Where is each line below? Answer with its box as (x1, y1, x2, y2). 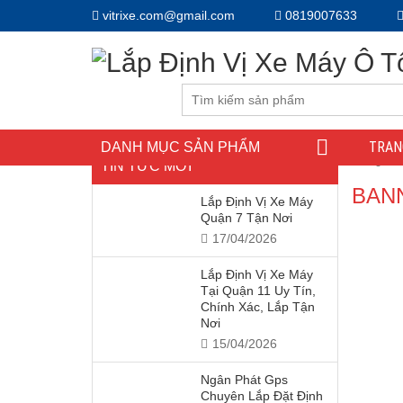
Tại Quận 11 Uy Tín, (201, 283, 316, 298)
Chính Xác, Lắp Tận (201, 300, 315, 314)
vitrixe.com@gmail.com (99, 8, 235, 22)
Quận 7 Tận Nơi (201, 210, 292, 225)
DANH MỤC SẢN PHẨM (101, 139, 260, 155)
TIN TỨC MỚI (101, 158, 192, 174)
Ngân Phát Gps (201, 372, 288, 387)
